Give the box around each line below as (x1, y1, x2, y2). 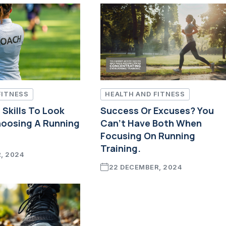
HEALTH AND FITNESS (105, 90, 186, 98)
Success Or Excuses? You (100, 104, 214, 117)
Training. (100, 142, 141, 154)
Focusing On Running (100, 129, 195, 142)
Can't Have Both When (100, 117, 202, 129)
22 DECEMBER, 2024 (108, 162, 183, 171)
